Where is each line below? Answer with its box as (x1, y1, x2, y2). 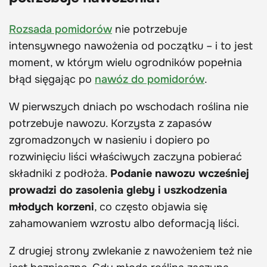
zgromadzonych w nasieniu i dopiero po (9, 133, 210, 147)
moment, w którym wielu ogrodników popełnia (9, 56, 242, 70)
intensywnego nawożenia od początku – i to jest (9, 39, 253, 53)
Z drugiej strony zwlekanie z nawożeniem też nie (9, 244, 252, 258)
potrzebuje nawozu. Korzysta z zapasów (9, 117, 212, 131)
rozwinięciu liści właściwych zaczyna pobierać (9, 150, 242, 164)
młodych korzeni (9, 200, 94, 214)
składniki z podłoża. (9, 167, 110, 181)
